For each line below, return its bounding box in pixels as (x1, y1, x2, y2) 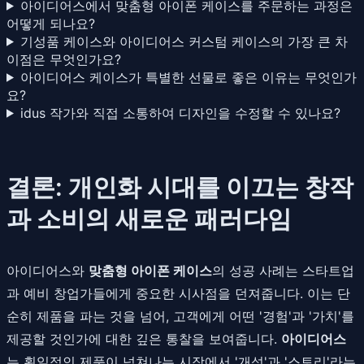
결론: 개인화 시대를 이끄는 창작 (6, 171, 353, 201)
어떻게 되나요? (6, 15, 95, 32)
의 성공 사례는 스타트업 (212, 262, 354, 279)
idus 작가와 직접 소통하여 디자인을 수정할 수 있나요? (19, 104, 340, 121)
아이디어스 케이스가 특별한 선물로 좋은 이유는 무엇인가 (19, 68, 357, 85)
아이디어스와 (6, 262, 89, 279)
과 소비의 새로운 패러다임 (6, 203, 292, 233)
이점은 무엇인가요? (6, 50, 121, 67)
